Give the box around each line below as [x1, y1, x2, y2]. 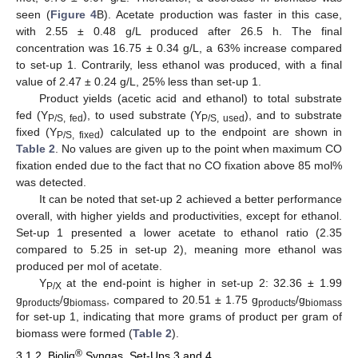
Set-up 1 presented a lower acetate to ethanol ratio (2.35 [16, 225, 342, 239]
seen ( [16, 7, 50, 21]
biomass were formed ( [16, 326, 133, 340]
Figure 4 [50, 7, 97, 21]
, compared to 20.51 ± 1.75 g [106, 292, 258, 306]
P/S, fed [47, 112, 83, 124]
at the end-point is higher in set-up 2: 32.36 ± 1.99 [61, 276, 342, 289]
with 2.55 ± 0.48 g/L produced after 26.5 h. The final [16, 24, 342, 38]
